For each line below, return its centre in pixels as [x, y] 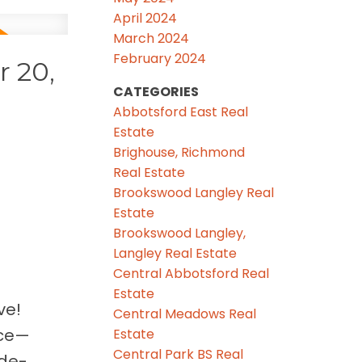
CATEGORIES [156, 91]
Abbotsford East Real [181, 112]
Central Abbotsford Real [192, 273]
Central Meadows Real [185, 314]
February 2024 [160, 58]
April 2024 [145, 18]
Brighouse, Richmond [179, 152]
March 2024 [152, 38]
